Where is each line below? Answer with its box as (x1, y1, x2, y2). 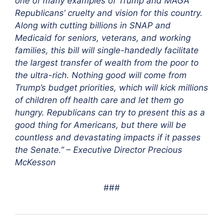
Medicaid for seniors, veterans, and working (15, 33, 191, 43)
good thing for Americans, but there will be (15, 120, 186, 130)
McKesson (15, 157, 58, 168)
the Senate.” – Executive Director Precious (15, 145, 182, 155)
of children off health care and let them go (15, 95, 184, 106)
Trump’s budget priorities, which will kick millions (15, 83, 208, 93)
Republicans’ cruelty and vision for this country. (15, 8, 203, 18)
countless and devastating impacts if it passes (15, 132, 201, 143)
